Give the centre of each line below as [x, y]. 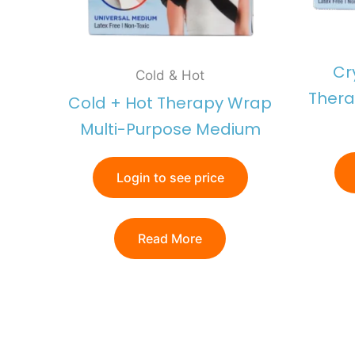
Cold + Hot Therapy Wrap [170, 103]
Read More [170, 239]
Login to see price [170, 178]
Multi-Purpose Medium [170, 130]
